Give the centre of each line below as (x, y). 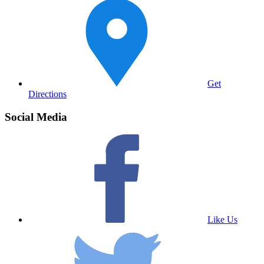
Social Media (36, 117)
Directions (47, 94)
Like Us (222, 220)
